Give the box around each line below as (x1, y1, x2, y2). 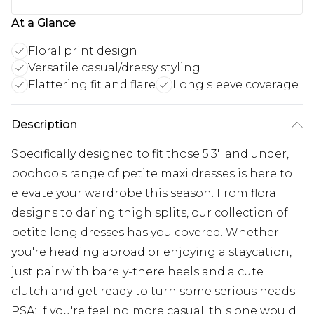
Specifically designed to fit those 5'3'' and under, (11, 147, 289, 161)
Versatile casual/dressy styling (28, 61, 200, 75)
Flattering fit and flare (28, 78, 156, 92)
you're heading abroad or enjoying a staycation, (11, 245, 292, 259)
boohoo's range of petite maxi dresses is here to (11, 167, 292, 181)
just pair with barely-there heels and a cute (11, 265, 264, 279)
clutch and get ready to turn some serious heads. (11, 285, 297, 299)
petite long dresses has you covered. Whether (11, 226, 279, 240)
